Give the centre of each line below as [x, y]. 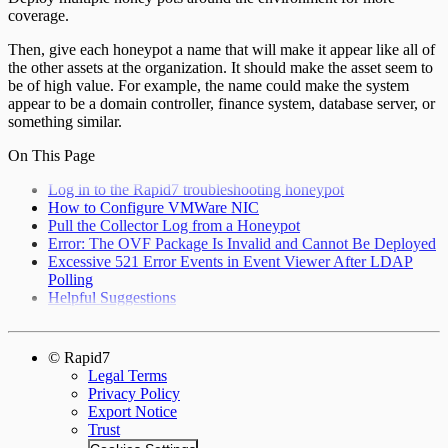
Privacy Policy [134, 393]
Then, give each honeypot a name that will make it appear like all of [221, 49]
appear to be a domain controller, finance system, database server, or [221, 103]
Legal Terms [127, 375]
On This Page [51, 155]
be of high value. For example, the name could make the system [208, 85]
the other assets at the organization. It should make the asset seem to [220, 67]
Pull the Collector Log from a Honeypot [174, 225]
